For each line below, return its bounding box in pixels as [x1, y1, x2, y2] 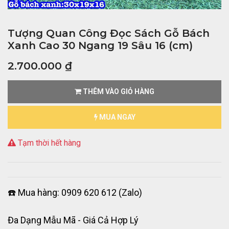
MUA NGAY [97, 113, 135, 122]
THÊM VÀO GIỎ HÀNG [81, 87, 154, 96]
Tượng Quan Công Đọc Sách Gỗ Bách [8, 27, 210, 40]
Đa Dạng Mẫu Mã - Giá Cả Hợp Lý [8, 215, 139, 226]
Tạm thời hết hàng [16, 138, 81, 148]
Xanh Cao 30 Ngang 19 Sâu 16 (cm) [8, 39, 193, 52]
